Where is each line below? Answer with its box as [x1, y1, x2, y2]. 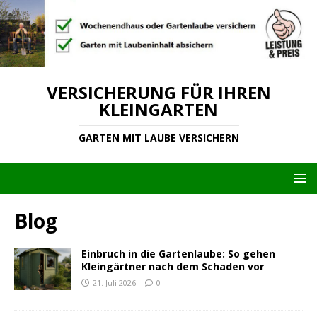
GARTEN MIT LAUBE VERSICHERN [78, 131, 239, 145]
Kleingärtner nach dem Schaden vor [81, 260, 264, 274]
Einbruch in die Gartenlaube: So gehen [81, 247, 275, 261]
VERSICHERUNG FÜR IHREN [46, 81, 271, 105]
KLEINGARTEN [99, 98, 218, 122]
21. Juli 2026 [93, 277, 136, 289]
